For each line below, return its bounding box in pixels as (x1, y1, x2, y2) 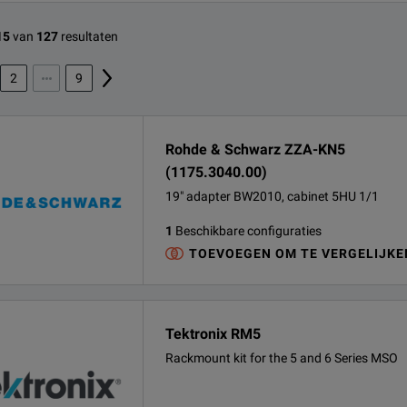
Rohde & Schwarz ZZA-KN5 (165, 141, 345, 158)
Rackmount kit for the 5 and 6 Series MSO (165, 351, 398, 365)
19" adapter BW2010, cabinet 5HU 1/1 (165, 189, 379, 203)
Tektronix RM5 (165, 325, 261, 342)
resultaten (61, 29, 118, 44)
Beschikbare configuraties (175, 223, 322, 238)
